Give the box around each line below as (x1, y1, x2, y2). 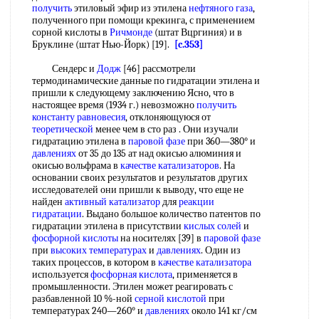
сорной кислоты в (32, 26, 110, 38)
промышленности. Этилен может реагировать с (32, 281, 233, 293)
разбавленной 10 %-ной (32, 293, 135, 305)
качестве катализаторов (120, 159, 219, 172)
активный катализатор (65, 196, 160, 208)
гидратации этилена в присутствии (32, 220, 184, 232)
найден (32, 196, 65, 208)
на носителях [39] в (118, 232, 204, 244)
